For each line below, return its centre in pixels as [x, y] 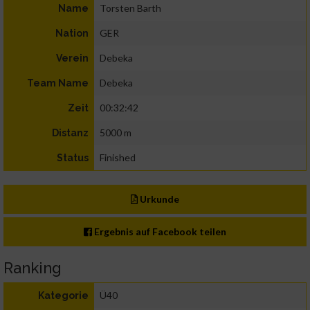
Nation [72, 34]
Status [73, 158]
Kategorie [63, 296]
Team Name [58, 83]
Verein [72, 58]
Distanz [70, 133]
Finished [118, 158]
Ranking [33, 268]
